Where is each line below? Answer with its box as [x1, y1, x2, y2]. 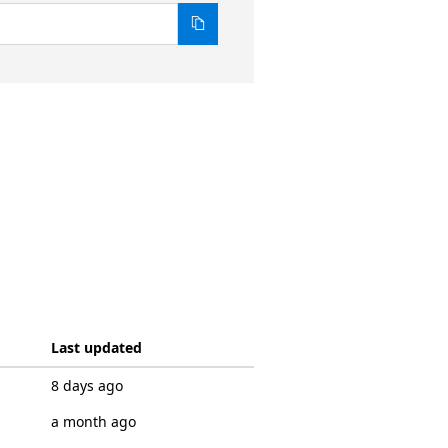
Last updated [50, 338, 142, 357]
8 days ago [50, 376, 123, 395]
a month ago [50, 412, 136, 431]
